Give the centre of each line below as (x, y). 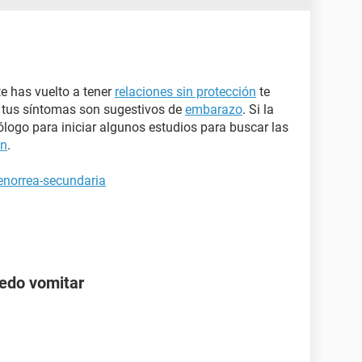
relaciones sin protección (185, 92)
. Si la (258, 109)
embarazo (214, 109)
